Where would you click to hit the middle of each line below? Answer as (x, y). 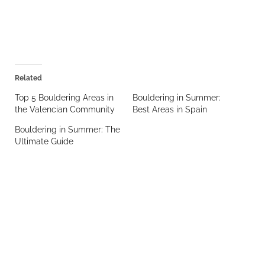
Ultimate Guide (44, 141)
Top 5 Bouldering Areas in (64, 97)
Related (28, 78)
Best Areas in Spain (170, 109)
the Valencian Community (64, 109)
